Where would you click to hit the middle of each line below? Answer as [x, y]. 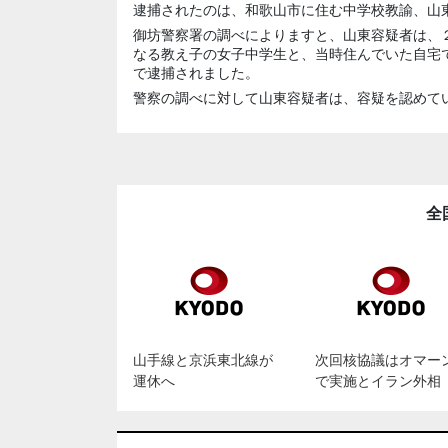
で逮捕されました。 [196, 72]
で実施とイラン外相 [378, 380]
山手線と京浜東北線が [203, 359]
